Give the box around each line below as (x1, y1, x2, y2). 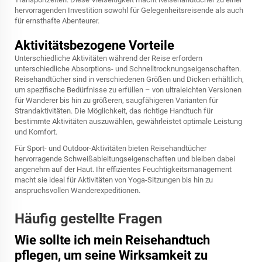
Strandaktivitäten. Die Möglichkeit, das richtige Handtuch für (15, 106, 213, 115)
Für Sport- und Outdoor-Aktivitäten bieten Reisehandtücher (15, 144, 206, 153)
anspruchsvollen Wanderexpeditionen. (15, 186, 140, 195)
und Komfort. (15, 127, 57, 136)
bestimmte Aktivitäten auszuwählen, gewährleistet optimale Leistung (15, 117, 242, 126)
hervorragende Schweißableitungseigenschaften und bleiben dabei (15, 154, 235, 163)
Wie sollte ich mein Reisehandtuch (15, 233, 210, 247)
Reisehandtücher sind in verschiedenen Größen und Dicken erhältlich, (15, 75, 244, 84)
